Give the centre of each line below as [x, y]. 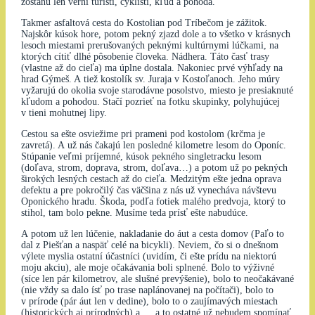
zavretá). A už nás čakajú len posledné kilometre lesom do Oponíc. [153, 146]
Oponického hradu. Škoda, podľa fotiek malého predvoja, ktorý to [153, 202]
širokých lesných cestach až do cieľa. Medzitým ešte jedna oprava [151, 179]
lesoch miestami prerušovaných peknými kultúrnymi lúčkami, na [149, 46]
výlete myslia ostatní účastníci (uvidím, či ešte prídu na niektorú [148, 257]
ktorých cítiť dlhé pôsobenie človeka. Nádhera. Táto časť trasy [145, 57]
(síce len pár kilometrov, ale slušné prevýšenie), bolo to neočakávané [157, 279]
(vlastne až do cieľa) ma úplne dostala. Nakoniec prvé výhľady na [152, 68]
